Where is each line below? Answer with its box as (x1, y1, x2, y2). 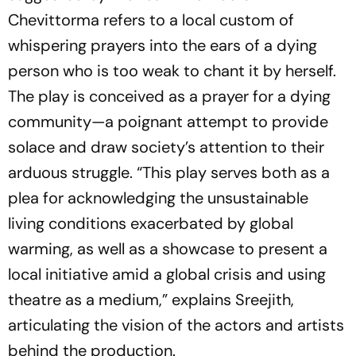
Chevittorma (8, 9, 99, 30)
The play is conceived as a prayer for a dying (8, 85, 331, 106)
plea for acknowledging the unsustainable (8, 187, 308, 208)
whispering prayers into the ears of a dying (8, 34, 317, 56)
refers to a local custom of (99, 9, 294, 30)
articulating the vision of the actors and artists (8, 314, 344, 335)
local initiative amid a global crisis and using (8, 263, 326, 284)
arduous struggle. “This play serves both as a (8, 161, 330, 183)
